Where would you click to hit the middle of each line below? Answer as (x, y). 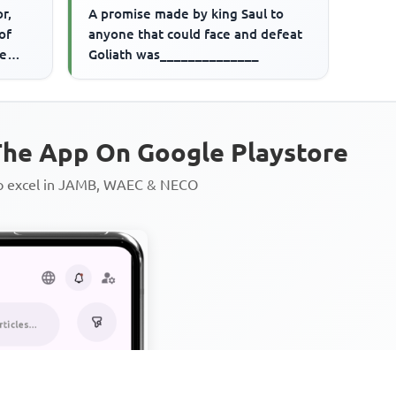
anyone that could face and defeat (196, 34)
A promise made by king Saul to (187, 13)
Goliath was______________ (174, 54)
